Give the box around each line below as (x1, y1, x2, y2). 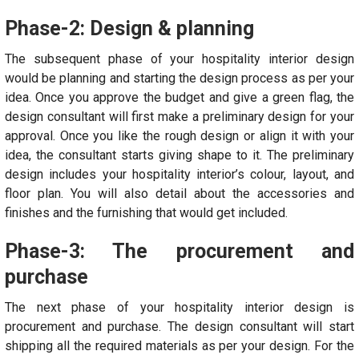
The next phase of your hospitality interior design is (5, 299, 354, 315)
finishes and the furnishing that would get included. (5, 204, 288, 220)
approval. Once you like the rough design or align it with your (5, 127, 354, 143)
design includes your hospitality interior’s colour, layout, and (5, 166, 354, 182)
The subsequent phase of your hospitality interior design (5, 50, 354, 67)
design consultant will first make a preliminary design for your (5, 108, 354, 124)
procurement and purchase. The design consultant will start (5, 318, 354, 334)
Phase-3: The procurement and (5, 239, 354, 263)
